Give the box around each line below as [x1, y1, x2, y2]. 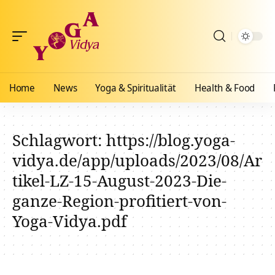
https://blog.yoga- [106, 129, 235, 151]
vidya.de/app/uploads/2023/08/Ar [12, 149, 262, 171]
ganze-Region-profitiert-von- [12, 190, 227, 212]
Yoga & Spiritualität [95, 81, 177, 95]
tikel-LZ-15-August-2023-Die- [12, 169, 227, 192]
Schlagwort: [12, 129, 106, 151]
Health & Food [195, 81, 255, 95]
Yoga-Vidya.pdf [12, 210, 127, 232]
